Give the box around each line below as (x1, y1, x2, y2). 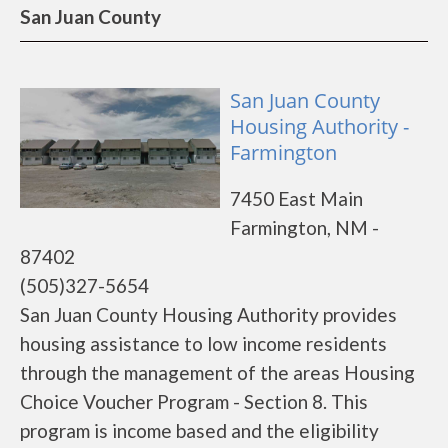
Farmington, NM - (230, 216, 379, 239)
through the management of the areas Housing (20, 361, 415, 384)
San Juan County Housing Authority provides (20, 303, 397, 326)
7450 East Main (230, 187, 363, 210)
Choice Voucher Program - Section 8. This (20, 390, 368, 413)
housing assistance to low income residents (20, 332, 387, 355)
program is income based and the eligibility (20, 419, 379, 442)
